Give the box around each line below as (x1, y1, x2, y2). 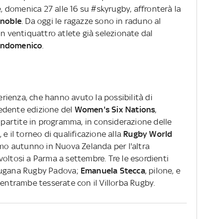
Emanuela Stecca (80, 165, 145, 175)
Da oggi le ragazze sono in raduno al (25, 16, 161, 26)
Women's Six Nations (74, 104, 155, 114)
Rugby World (123, 129, 173, 139)
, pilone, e (145, 165, 180, 175)
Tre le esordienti (108, 153, 169, 163)
